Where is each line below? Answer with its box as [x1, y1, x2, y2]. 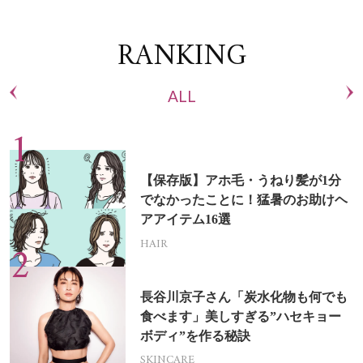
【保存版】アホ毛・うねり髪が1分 [140, 173, 342, 188]
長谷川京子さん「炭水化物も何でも [140, 289, 348, 304]
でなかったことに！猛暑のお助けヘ [140, 193, 348, 207]
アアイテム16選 [140, 212, 232, 227]
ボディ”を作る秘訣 [140, 328, 251, 343]
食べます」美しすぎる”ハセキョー [140, 309, 342, 323]
